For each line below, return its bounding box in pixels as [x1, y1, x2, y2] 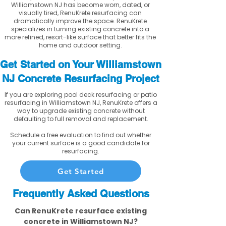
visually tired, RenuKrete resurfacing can [19, 9, 142, 17]
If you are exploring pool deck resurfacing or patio [5, 90, 157, 99]
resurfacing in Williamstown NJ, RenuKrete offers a [4, 98, 157, 107]
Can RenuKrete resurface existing [15, 206, 147, 216]
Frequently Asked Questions [12, 188, 149, 200]
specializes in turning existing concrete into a [11, 25, 149, 33]
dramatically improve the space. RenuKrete [14, 17, 147, 25]
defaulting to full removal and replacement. [13, 115, 148, 123]
